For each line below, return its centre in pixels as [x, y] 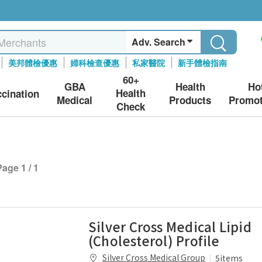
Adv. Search [159, 42]
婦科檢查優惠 [95, 63]
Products [190, 100]
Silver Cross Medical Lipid [170, 226]
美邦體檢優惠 [33, 63]
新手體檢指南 [203, 63]
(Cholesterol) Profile [154, 240]
